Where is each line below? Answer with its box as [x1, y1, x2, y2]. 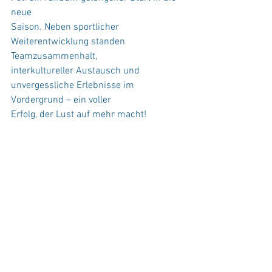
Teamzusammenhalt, [11, 50, 97, 63]
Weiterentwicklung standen [11, 35, 127, 48]
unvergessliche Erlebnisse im [11, 79, 137, 92]
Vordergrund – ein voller [11, 93, 111, 106]
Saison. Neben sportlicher [11, 21, 121, 33]
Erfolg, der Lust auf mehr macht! [11, 108, 146, 121]
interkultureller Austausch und [11, 64, 142, 77]
